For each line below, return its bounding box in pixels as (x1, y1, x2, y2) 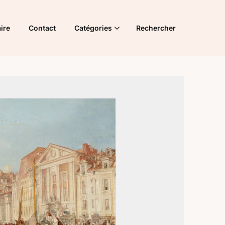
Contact (29, 23, 56, 32)
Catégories (74, 23, 112, 32)
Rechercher (136, 23, 176, 32)
